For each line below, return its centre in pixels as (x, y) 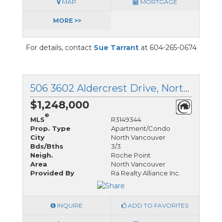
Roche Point (131, 155)
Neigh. (42, 155)
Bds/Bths (47, 146)
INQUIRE (69, 205)
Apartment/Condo (141, 129)
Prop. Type (50, 129)
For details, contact (59, 48)
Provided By (52, 173)
